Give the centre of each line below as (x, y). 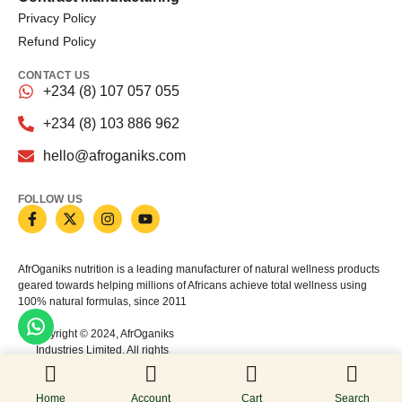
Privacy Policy (57, 17)
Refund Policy (57, 41)
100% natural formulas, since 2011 (102, 301)
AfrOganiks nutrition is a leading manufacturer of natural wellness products (199, 269)
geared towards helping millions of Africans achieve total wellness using (192, 285)
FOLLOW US (51, 199)
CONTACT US (54, 75)
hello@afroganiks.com (114, 155)
